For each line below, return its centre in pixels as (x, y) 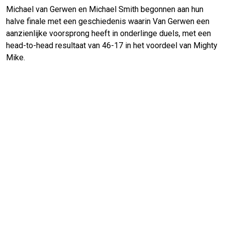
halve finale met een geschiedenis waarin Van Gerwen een (108, 22)
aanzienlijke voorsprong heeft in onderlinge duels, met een (108, 34)
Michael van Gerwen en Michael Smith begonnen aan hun (105, 10)
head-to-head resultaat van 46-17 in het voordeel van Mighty (112, 46)
